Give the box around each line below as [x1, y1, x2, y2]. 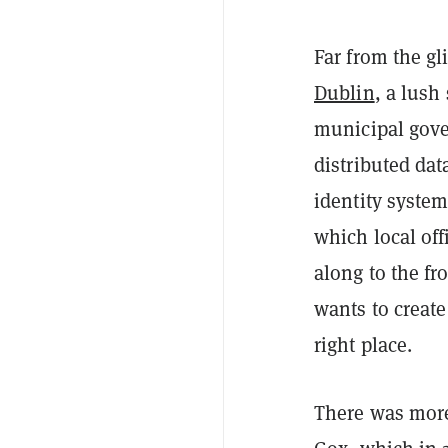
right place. [314, 332, 413, 359]
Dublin [314, 80, 375, 107]
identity [314, 188, 387, 215]
